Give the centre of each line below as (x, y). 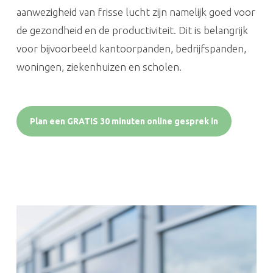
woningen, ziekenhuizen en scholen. (99, 66)
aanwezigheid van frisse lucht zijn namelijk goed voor (136, 12)
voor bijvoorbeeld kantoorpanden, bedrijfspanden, (131, 48)
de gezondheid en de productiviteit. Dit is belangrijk (132, 30)
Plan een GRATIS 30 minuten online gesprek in (124, 121)
